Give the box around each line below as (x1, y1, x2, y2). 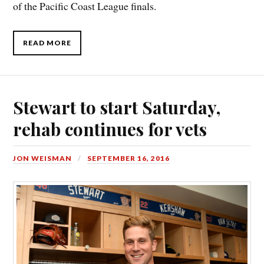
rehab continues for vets (13, 117, 207, 141)
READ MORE (23, 38, 72, 47)
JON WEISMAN (13, 154, 72, 163)
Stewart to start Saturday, (13, 95, 221, 119)
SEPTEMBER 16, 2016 (87, 154, 170, 163)
